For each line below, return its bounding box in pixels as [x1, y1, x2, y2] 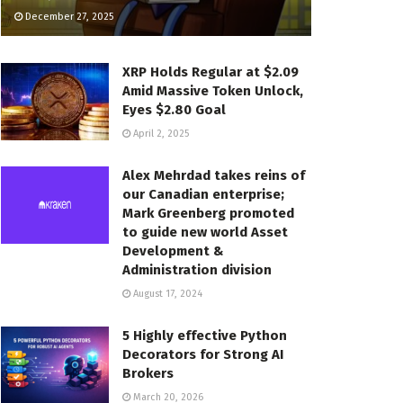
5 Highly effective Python [122, 327, 287, 345]
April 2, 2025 [130, 128, 189, 140]
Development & [122, 243, 224, 260]
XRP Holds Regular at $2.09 [122, 64, 299, 81]
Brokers [122, 365, 174, 382]
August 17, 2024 [130, 288, 202, 300]
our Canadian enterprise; [122, 186, 284, 203]
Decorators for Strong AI [122, 346, 283, 363]
